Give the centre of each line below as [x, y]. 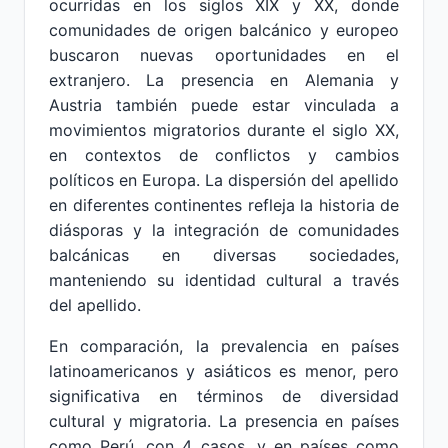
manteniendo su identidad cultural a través [224, 280]
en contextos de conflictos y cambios [224, 155]
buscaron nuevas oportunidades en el [224, 55]
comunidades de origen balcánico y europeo [224, 30]
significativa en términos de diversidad [224, 396]
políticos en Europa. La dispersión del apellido [224, 180]
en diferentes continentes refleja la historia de [224, 205]
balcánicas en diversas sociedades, [224, 255]
